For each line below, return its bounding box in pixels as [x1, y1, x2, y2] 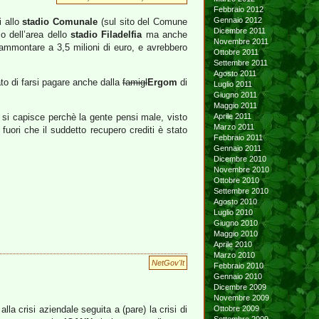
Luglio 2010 [218, 208, 253, 216]
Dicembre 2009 [219, 283, 267, 291]
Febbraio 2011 [219, 133, 263, 142]
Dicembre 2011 [219, 26, 266, 35]
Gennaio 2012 [220, 16, 263, 24]
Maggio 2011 [220, 101, 258, 110]
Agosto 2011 [219, 69, 257, 78]
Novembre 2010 [219, 165, 270, 174]
